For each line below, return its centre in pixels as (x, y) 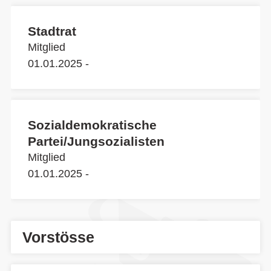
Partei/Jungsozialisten (96, 141)
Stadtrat (52, 31)
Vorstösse (58, 237)
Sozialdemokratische (92, 125)
